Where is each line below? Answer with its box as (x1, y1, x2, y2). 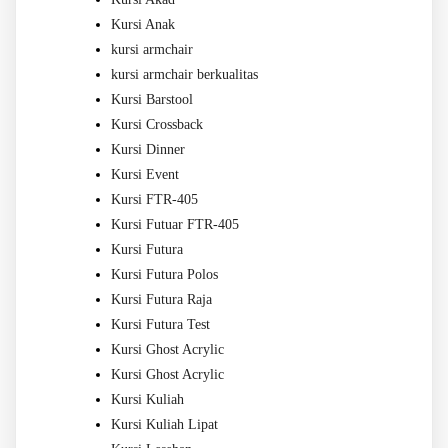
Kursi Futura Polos (111, 266, 218, 282)
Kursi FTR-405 (111, 191, 198, 207)
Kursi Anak (111, 16, 175, 32)
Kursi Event (111, 166, 179, 182)
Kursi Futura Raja (111, 291, 212, 307)
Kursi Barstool (111, 91, 193, 107)
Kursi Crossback (111, 116, 203, 132)
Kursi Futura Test (111, 316, 210, 332)
